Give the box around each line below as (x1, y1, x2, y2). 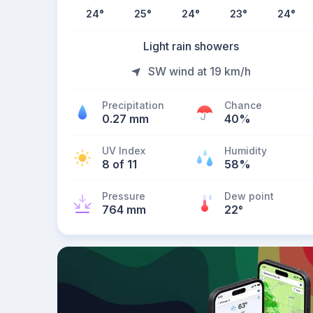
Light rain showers (143, 39, 239, 53)
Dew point (224, 190, 274, 202)
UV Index (102, 145, 145, 156)
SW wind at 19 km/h (147, 64, 251, 78)
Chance (224, 99, 262, 111)
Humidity (224, 145, 267, 156)
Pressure (102, 190, 145, 202)
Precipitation (102, 99, 164, 111)
